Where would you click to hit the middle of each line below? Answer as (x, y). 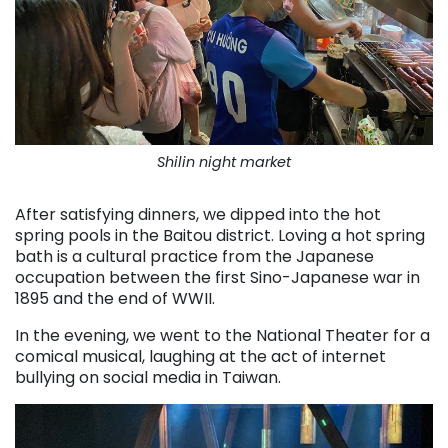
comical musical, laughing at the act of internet (200, 356)
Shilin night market (224, 161)
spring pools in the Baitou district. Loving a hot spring (220, 235)
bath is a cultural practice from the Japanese (194, 256)
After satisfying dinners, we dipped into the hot (198, 214)
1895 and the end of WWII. (115, 298)
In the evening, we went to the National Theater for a (222, 335)
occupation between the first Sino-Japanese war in (217, 277)
